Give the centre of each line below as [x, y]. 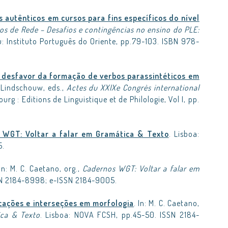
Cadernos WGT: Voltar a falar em [141, 168]
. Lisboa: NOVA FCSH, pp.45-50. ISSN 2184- [120, 215]
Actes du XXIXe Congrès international [133, 88]
